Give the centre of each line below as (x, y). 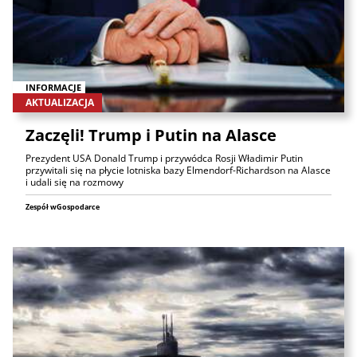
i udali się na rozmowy (75, 182)
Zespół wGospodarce (63, 206)
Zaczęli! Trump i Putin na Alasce (151, 135)
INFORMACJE (53, 87)
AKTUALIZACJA (60, 102)
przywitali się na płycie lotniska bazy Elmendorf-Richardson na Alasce (178, 170)
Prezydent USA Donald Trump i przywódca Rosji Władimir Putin (164, 158)
